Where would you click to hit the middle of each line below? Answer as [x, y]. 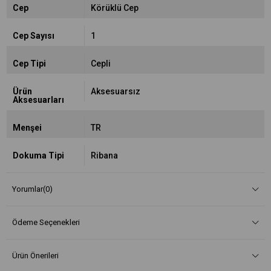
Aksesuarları [38, 100]
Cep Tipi [29, 64]
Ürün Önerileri [35, 256]
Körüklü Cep [114, 8]
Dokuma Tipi [38, 155]
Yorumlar [28, 189]
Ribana [104, 155]
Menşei [27, 128]
